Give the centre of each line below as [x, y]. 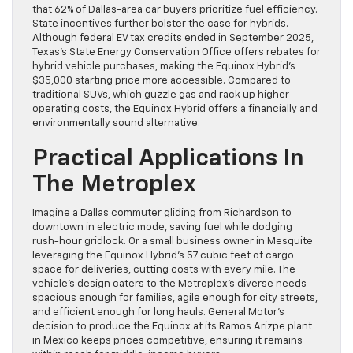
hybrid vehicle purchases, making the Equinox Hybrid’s [164, 67]
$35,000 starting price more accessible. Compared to [162, 81]
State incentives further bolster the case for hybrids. [160, 24]
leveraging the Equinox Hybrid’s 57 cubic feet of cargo [163, 256]
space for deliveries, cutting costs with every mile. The [164, 270]
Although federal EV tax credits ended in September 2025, [173, 39]
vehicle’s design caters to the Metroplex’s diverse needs [169, 284]
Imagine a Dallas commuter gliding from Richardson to [162, 214]
